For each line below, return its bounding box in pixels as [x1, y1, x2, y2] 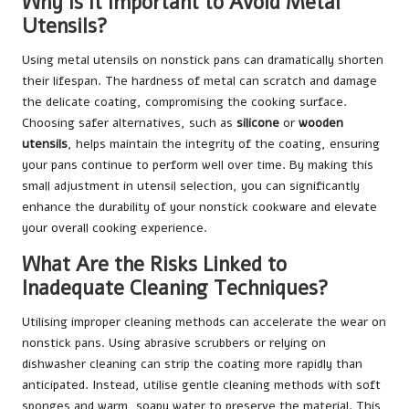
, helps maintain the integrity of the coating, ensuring [68, 135, 380, 153]
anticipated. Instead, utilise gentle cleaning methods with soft [22, 376, 381, 394]
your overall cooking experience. [22, 219, 207, 237]
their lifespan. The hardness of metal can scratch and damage [22, 72, 377, 90]
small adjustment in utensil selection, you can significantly [22, 177, 360, 195]
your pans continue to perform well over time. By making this [22, 156, 373, 174]
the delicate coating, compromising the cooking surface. [22, 93, 347, 111]
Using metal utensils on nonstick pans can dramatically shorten [22, 51, 383, 69]
